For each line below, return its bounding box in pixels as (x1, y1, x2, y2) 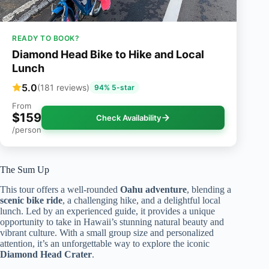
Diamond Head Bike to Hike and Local (12, 48, 204, 61)
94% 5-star (94, 83, 134, 92)
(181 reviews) (37, 82, 89, 93)
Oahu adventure (120, 184, 187, 195)
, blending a (187, 184, 231, 195)
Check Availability (95, 113, 161, 123)
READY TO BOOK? (12, 34, 79, 43)
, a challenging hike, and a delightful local (62, 195, 220, 205)
